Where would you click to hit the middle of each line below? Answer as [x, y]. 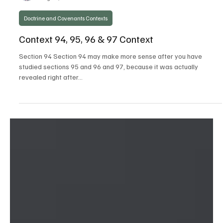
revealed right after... [51, 204]
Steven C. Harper [60, 116]
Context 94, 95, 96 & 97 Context [86, 166]
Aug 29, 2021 [57, 125]
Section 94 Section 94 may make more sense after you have [111, 183]
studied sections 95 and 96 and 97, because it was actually [109, 194]
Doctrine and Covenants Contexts [66, 145]
